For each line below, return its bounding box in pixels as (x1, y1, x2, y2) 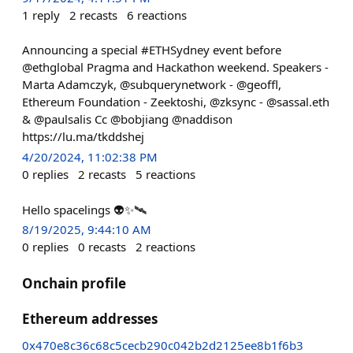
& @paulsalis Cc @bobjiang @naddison (22, 111, 232, 128)
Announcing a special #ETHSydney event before (22, 42, 281, 58)
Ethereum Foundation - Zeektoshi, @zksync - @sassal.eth (22, 94, 329, 110)
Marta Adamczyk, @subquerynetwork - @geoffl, (22, 76, 281, 93)
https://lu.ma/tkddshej (22, 128, 144, 145)
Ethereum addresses (22, 309, 158, 328)
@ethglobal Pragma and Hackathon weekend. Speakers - (22, 59, 329, 76)
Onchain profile (22, 273, 126, 292)
